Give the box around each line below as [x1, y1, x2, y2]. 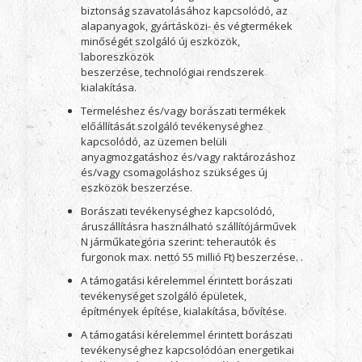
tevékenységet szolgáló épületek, [80, 288, 246, 303]
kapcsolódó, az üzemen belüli [80, 134, 227, 149]
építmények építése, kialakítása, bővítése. [80, 304, 287, 318]
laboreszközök [80, 49, 154, 64]
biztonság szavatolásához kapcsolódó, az [80, 3, 288, 18]
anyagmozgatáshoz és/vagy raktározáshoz [80, 149, 296, 164]
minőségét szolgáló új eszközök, [80, 34, 240, 48]
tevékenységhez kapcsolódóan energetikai [80, 343, 294, 357]
